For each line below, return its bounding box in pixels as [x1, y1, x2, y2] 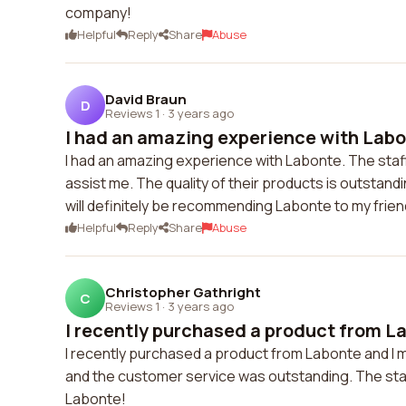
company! [65, 3, 131, 23]
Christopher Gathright [105, 282, 261, 302]
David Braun [105, 89, 187, 109]
